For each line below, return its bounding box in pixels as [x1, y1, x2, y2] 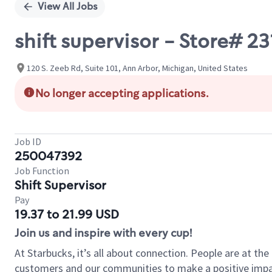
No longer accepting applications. [35, 86, 209, 101]
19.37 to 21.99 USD [15, 206, 119, 222]
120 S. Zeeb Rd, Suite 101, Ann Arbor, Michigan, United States [27, 62, 248, 73]
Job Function [15, 165, 69, 177]
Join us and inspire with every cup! [15, 226, 192, 240]
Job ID [15, 135, 41, 148]
